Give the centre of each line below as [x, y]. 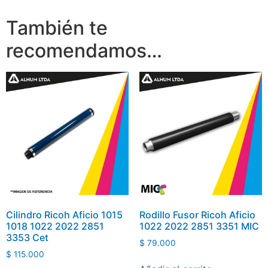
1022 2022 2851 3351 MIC [199, 226]
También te [57, 28]
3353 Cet [27, 237]
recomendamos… [84, 51]
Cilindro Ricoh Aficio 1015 [64, 214]
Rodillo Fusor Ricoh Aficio [197, 214]
